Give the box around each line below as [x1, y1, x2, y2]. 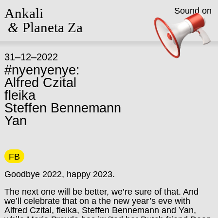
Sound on [174, 6, 212, 16]
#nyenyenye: [4, 63, 80, 78]
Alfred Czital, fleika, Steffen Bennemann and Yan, [4, 205, 196, 216]
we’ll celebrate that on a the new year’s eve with [4, 196, 190, 206]
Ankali [4, 5, 43, 21]
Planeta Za [18, 19, 83, 36]
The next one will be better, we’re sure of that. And [4, 187, 199, 197]
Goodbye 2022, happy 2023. [4, 169, 115, 179]
